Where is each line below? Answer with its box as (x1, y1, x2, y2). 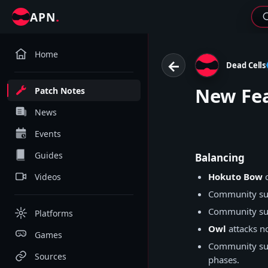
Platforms (35, 207, 73, 219)
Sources (35, 250, 66, 262)
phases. (208, 254, 239, 266)
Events (35, 127, 61, 139)
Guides (35, 149, 63, 161)
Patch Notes (35, 84, 85, 96)
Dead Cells (226, 59, 266, 71)
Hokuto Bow (208, 170, 263, 182)
